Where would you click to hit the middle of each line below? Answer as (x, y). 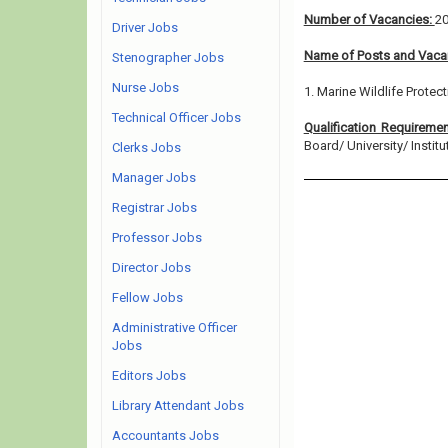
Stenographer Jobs (168, 57)
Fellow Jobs (147, 297)
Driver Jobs (145, 27)
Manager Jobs (154, 177)
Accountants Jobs (165, 435)
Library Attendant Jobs (178, 405)
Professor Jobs (157, 237)
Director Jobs (151, 267)
